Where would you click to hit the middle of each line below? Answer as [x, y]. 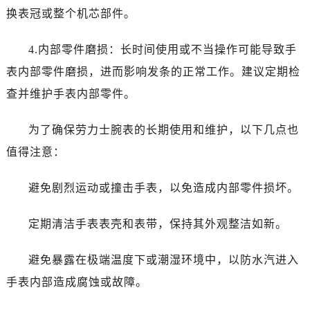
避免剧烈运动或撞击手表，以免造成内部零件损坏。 [163, 188]
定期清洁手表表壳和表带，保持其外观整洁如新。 [157, 224]
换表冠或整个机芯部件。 [71, 14]
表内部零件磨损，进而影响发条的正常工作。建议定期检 [153, 72]
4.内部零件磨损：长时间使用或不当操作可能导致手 [162, 50]
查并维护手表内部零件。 [71, 94]
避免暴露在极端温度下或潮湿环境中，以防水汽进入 [163, 260]
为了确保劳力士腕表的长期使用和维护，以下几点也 [163, 130]
